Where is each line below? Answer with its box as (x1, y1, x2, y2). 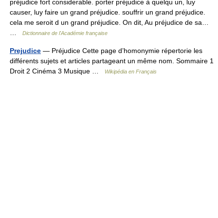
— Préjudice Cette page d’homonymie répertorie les (41, 47, 202, 54)
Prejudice (10, 47, 41, 54)
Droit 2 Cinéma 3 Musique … (10, 67, 105, 75)
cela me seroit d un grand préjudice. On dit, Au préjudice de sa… (10, 18, 209, 26)
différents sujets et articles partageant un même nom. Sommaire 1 (10, 57, 214, 65)
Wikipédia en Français (105, 69, 157, 74)
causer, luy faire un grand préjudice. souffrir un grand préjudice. (10, 8, 205, 16)
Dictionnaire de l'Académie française (22, 30, 108, 36)
